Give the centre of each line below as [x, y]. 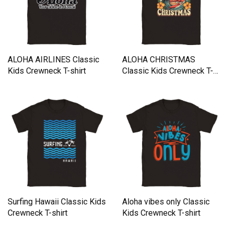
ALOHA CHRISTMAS [159, 59]
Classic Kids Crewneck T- [168, 71]
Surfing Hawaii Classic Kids [57, 201]
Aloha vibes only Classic [166, 201]
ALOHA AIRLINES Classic [53, 59]
